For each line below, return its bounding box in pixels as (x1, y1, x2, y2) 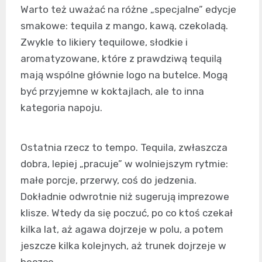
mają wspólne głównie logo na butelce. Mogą (20, 69, 227, 81)
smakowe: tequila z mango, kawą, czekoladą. (20, 20, 228, 32)
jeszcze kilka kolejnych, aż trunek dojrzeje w (20, 240, 226, 251)
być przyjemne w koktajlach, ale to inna (20, 85, 204, 97)
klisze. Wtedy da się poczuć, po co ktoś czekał (20, 207, 233, 219)
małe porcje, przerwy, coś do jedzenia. (20, 174, 196, 186)
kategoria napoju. (20, 102, 102, 113)
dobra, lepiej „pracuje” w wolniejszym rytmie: (20, 158, 228, 170)
